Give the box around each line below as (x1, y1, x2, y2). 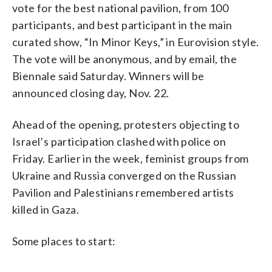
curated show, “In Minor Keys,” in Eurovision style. (12, 35, 259, 49)
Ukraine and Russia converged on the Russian (12, 168, 237, 182)
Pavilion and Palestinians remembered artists (12, 185, 234, 199)
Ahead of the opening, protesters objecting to (12, 117, 239, 131)
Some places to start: (12, 234, 116, 248)
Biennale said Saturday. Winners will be (12, 69, 205, 83)
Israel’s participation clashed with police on (12, 134, 226, 148)
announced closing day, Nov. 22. (12, 86, 169, 100)
